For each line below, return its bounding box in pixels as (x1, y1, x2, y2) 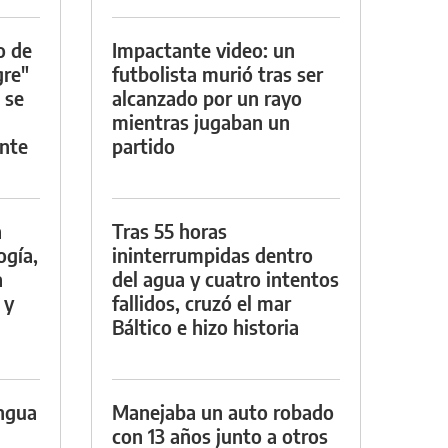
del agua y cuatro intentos (112, 265, 339, 291)
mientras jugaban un (112, 108, 290, 134)
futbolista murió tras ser (112, 60, 323, 86)
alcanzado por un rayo (112, 84, 302, 110)
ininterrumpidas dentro (112, 241, 313, 267)
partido (112, 132, 175, 158)
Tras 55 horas (112, 217, 227, 243)
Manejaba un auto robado (112, 398, 334, 424)
